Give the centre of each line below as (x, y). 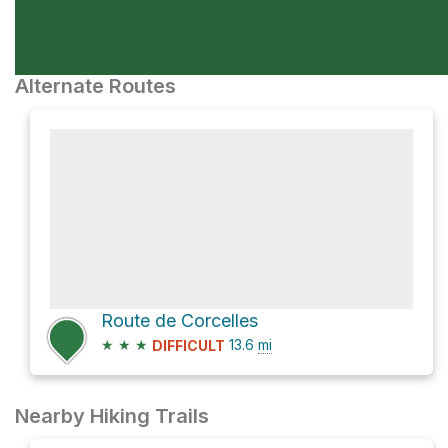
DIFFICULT (188, 346)
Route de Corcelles (180, 320)
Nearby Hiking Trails (112, 416)
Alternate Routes (95, 86)
